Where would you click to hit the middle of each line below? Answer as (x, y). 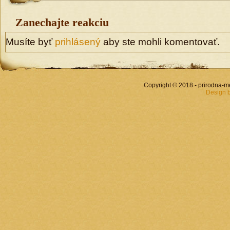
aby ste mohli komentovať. (160, 42)
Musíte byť (30, 42)
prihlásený (78, 42)
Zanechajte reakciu (62, 23)
